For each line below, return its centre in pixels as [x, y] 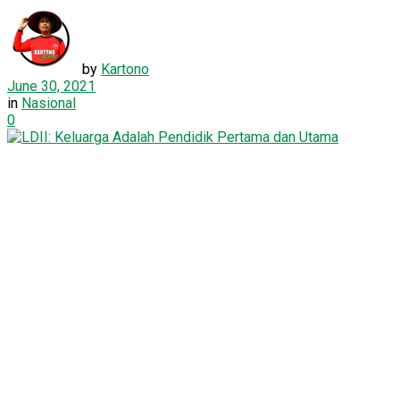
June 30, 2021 [51, 86]
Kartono [125, 69]
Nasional [49, 103]
